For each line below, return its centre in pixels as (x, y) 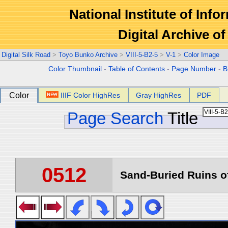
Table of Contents (137, 69)
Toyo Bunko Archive (88, 55)
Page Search (115, 118)
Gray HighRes (159, 95)
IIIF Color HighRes (91, 95)
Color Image (202, 55)
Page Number (194, 69)
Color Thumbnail (75, 69)
